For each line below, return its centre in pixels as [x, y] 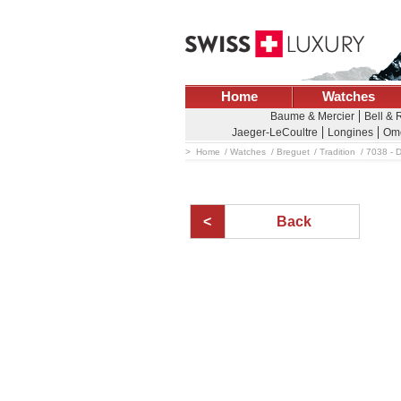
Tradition [337, 151]
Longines [350, 132]
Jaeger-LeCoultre [274, 132]
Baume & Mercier [312, 116]
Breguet [293, 151]
